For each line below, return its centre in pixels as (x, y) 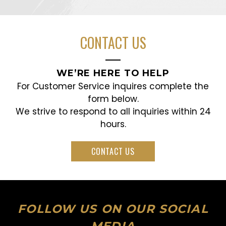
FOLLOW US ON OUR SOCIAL (113, 209)
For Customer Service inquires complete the (113, 86)
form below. (113, 99)
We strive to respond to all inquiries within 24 (113, 111)
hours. (113, 124)
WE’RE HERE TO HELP (113, 73)
